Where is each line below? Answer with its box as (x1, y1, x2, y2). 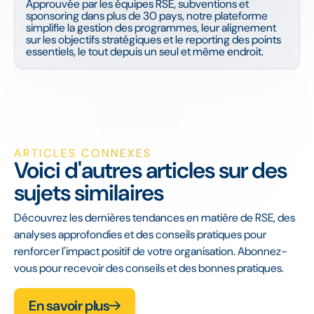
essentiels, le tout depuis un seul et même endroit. (26, 43, 264, 59)
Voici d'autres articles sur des (14, 155, 287, 185)
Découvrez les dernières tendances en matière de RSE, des (14, 210, 295, 225)
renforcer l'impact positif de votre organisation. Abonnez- (14, 243, 287, 259)
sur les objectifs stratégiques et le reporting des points (26, 32, 281, 47)
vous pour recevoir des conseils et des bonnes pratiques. (14, 260, 284, 275)
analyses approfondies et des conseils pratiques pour (14, 226, 266, 242)
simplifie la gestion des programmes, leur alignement (26, 20, 276, 35)
